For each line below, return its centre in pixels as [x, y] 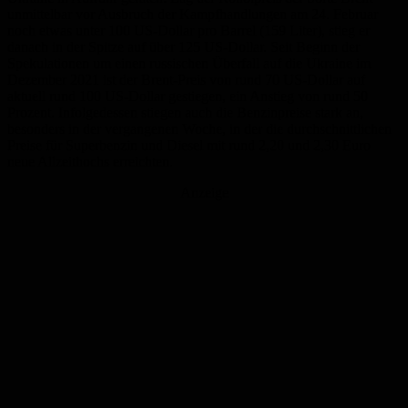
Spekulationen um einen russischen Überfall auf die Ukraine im [189, 64]
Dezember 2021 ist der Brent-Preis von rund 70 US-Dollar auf [186, 80]
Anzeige [204, 193]
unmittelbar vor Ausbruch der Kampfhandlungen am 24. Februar [193, 15]
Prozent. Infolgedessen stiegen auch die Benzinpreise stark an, [185, 113]
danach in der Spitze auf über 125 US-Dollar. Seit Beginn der [184, 47]
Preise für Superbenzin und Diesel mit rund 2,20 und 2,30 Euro [189, 146]
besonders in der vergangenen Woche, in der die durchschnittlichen [199, 129]
